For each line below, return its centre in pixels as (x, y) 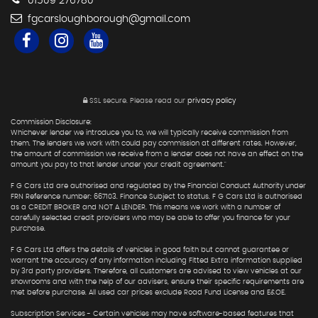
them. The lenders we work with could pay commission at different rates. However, (154, 144)
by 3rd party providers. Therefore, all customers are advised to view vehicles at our (156, 272)
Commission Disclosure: (51, 122)
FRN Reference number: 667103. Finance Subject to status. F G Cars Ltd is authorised (157, 197)
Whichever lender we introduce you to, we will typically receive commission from (149, 133)
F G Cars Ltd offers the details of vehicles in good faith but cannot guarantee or (150, 250)
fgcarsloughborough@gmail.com (108, 20)
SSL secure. (107, 101)
